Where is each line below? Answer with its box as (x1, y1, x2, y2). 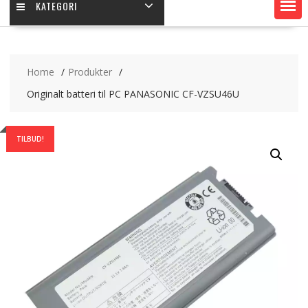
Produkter (67, 65, 112, 79)
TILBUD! (16, 134, 44, 144)
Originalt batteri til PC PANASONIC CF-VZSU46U (26, 87, 239, 101)
